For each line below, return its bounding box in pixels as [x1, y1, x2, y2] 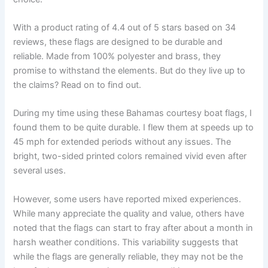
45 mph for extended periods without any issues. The [13, 136, 232, 148]
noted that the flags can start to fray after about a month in [13, 222, 254, 233]
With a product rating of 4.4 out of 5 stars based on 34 [13, 22, 236, 33]
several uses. [13, 165, 66, 176]
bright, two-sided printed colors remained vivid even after [13, 151, 247, 162]
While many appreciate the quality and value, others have [13, 208, 245, 219]
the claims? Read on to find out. [13, 79, 142, 90]
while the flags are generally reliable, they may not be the [13, 251, 243, 262]
